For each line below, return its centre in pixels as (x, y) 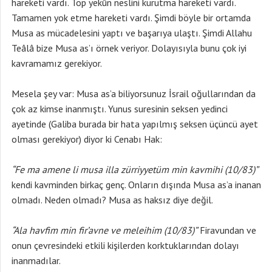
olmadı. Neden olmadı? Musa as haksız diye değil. (112, 200)
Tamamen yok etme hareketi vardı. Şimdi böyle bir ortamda (131, 18)
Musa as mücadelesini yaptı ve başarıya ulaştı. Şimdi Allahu (132, 33)
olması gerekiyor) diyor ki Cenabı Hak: (87, 139)
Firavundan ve (227, 230)
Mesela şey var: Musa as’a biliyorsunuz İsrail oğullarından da (134, 93)
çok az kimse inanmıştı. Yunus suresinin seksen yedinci (120, 109)
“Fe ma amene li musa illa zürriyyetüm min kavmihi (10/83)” (135, 169)
